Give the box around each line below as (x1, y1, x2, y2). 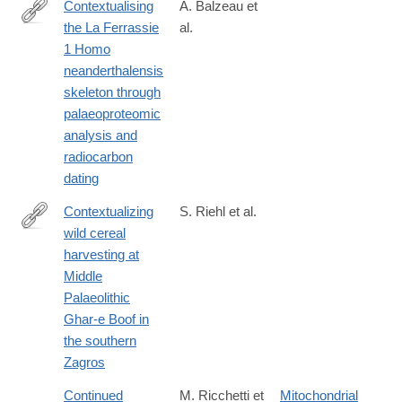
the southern (64, 333, 136, 349)
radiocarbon (64, 149, 133, 165)
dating (64, 170, 99, 187)
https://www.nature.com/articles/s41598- (21, 232, 256, 249)
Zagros (64, 354, 105, 371)
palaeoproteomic (64, 106, 161, 122)
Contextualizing (64, 204, 153, 220)
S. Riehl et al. (179, 204, 257, 220)
